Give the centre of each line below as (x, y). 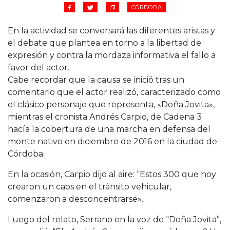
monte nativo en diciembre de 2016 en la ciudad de (112, 141)
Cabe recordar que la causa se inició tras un (96, 80)
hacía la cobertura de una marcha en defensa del (109, 129)
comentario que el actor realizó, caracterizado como (114, 92)
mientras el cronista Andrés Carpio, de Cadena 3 (105, 117)
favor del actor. (39, 67)
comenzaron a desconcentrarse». (75, 199)
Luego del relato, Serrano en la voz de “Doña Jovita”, (114, 219)
